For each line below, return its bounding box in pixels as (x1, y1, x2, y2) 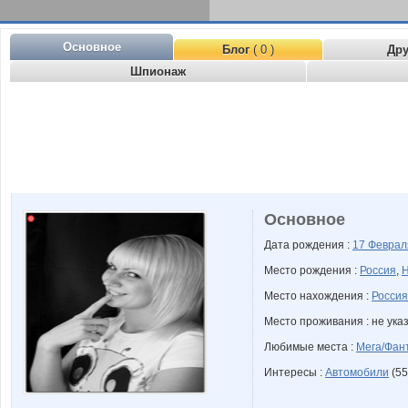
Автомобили (325, 366, 389, 379)
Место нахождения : (264, 290, 372, 302)
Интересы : (264, 366, 325, 379)
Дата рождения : (264, 239, 352, 251)
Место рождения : (264, 264, 360, 277)
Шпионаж (130, 65, 186, 78)
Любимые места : (264, 341, 356, 353)
